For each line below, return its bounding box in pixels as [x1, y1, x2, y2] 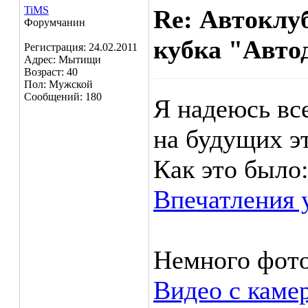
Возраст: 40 [24, 66, 78, 78]
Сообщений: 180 [24, 91, 102, 102]
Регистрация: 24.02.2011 [24, 41, 137, 53]
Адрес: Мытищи [24, 54, 101, 65]
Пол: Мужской [24, 78, 93, 90]
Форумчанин [24, 16, 85, 28]
